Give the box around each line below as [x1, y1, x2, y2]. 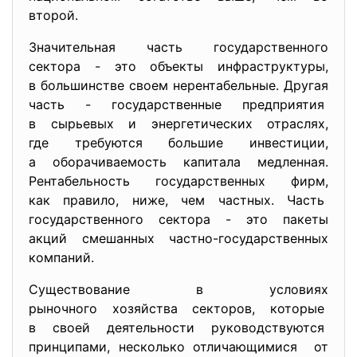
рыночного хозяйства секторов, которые [29, 300, 328, 316]
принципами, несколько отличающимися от [29, 338, 328, 355]
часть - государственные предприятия [29, 96, 328, 112]
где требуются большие [29, 134, 249, 151]
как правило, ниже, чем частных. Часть [29, 191, 328, 208]
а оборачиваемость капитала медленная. [29, 153, 328, 170]
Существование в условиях [29, 280, 328, 297]
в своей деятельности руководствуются [29, 319, 328, 335]
